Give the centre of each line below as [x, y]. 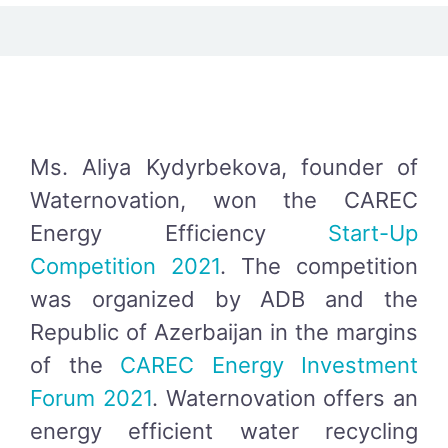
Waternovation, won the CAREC [224, 200]
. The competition [319, 266]
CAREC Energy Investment [269, 365]
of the [75, 365]
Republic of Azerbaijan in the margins [224, 332]
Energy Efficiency [179, 233]
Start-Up [373, 233]
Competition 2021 [125, 266]
